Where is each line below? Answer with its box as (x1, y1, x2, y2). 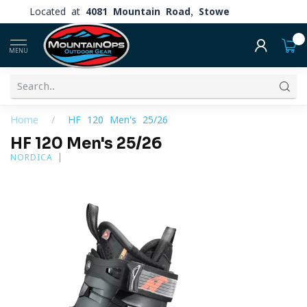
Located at (29, 6, 86, 16)
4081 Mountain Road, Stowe (86, 6, 230, 16)
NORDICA (10, 153, 53, 161)
